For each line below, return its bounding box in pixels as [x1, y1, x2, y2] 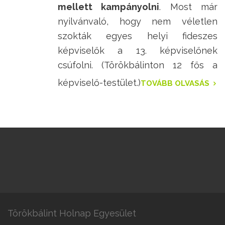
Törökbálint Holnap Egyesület [8, 208, 136, 219]
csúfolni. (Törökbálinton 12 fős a [58, 60, 217, 71]
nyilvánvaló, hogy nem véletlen [58, 16, 217, 27]
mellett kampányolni [58, 2, 160, 13]
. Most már [159, 2, 218, 13]
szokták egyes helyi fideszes [58, 31, 217, 42]
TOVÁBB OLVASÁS [141, 79, 209, 88]
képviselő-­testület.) [58, 77, 141, 88]
